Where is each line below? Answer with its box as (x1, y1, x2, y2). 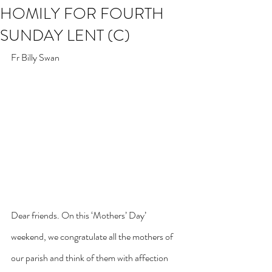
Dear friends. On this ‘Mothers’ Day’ (11, 208, 148, 223)
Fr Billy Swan (11, 50, 59, 64)
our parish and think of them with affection (11, 251, 170, 265)
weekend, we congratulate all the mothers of (11, 229, 175, 244)
